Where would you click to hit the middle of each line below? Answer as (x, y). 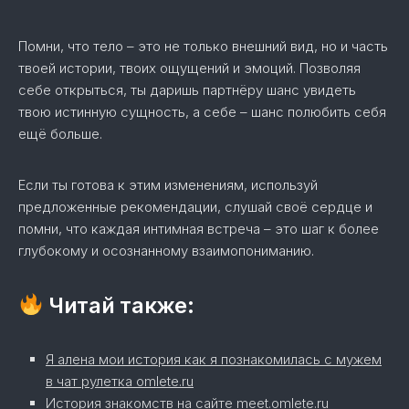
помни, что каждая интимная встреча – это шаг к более (199, 229)
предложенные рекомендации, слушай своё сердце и (195, 207)
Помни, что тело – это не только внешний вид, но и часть (203, 46)
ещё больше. (60, 134)
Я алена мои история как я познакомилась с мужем (214, 359)
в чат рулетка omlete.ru (120, 381)
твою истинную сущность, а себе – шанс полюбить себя (202, 112)
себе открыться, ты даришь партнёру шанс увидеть (187, 90)
